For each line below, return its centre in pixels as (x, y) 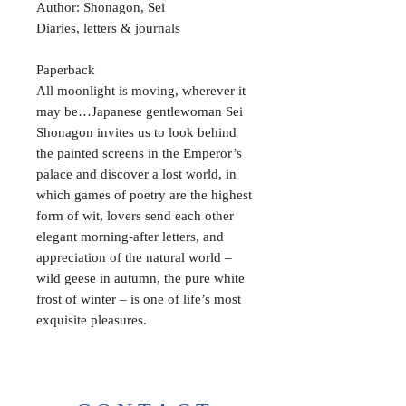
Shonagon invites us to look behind (136, 132)
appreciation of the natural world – (134, 257)
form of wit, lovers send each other (135, 215)
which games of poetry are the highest (144, 194)
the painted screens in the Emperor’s (139, 153)
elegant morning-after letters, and (130, 236)
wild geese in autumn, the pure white (140, 278)
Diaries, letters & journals (108, 28)
